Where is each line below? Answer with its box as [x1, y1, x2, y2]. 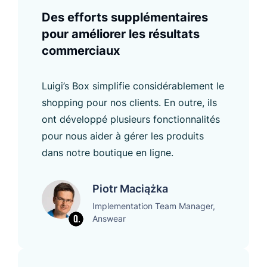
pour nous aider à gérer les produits [42, 129, 204, 142]
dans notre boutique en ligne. [42, 146, 173, 159]
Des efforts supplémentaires [42, 10, 208, 24]
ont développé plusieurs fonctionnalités [42, 113, 220, 125]
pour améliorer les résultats [42, 26, 200, 41]
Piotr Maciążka [92, 182, 168, 195]
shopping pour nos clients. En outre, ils [42, 96, 217, 108]
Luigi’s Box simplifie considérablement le [42, 79, 224, 92]
